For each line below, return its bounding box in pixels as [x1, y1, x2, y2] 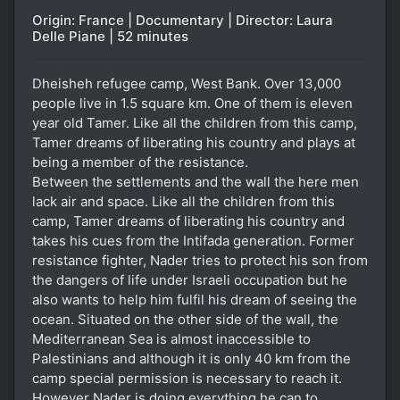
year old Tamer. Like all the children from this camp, [32, 113, 357, 131]
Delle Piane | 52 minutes [32, 27, 188, 45]
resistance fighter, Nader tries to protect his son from [32, 251, 368, 269]
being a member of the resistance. [32, 153, 248, 171]
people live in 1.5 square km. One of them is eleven [32, 94, 353, 112]
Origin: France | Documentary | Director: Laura [32, 11, 333, 29]
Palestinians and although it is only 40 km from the [32, 349, 351, 367]
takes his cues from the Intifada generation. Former [32, 231, 354, 249]
